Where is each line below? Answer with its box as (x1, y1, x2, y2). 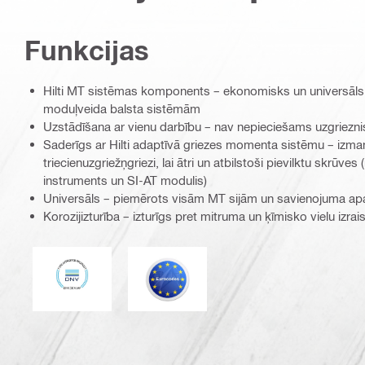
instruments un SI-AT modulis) (43, 173, 207, 188)
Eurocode (166, 252, 220, 267)
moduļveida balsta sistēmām (43, 101, 200, 117)
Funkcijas (24, 33, 149, 66)
